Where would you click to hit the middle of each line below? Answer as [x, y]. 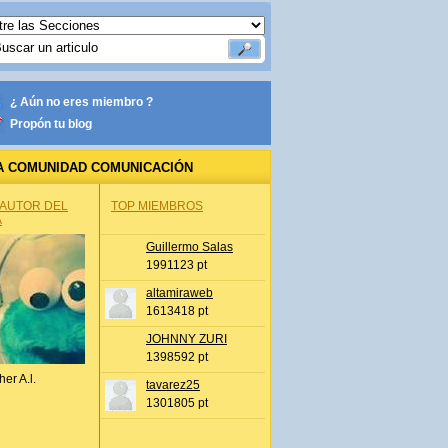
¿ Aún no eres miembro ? [81, 102]
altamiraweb [179, 293]
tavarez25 [173, 385]
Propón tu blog [51, 124]
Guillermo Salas [189, 247]
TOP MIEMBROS [157, 206]
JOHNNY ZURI [186, 339]
